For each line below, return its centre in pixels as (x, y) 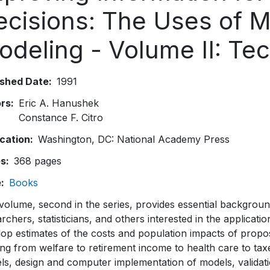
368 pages (38, 161)
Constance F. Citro (61, 118)
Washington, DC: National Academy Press (134, 139)
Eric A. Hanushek (59, 103)
